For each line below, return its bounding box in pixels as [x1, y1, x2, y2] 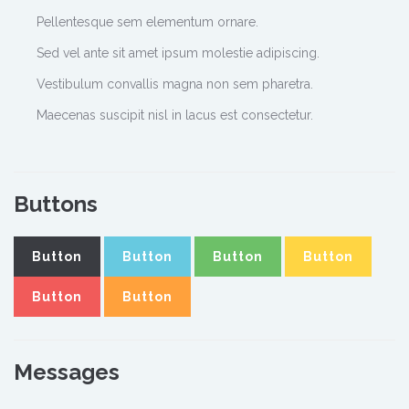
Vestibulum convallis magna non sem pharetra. [37, 77, 313, 91]
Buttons [14, 191, 98, 217]
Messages [14, 359, 120, 385]
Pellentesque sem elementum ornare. [37, 15, 258, 29]
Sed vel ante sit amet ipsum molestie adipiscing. [37, 46, 320, 60]
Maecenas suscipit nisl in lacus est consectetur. [37, 108, 313, 122]
